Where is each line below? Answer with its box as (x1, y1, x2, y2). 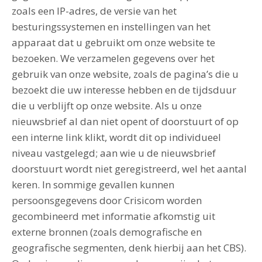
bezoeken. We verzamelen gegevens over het (12, 51, 215, 65)
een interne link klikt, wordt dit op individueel (12, 130, 221, 144)
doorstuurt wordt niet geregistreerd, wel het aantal (12, 162, 247, 175)
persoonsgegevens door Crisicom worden (12, 194, 202, 207)
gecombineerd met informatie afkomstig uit (12, 209, 215, 223)
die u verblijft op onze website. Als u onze (12, 99, 202, 112)
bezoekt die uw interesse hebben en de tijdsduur (12, 83, 236, 96)
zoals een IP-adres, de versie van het (12, 4, 177, 18)
